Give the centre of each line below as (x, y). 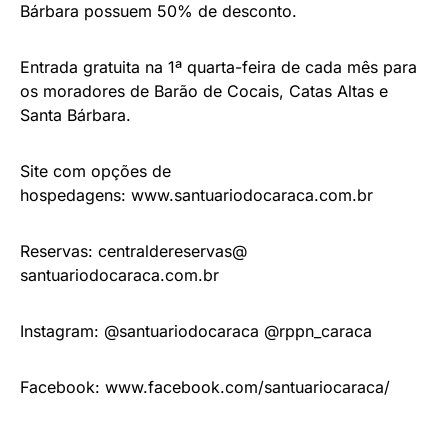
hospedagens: (75, 195)
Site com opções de (95, 171)
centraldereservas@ (172, 251)
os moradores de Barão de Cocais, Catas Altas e (204, 91)
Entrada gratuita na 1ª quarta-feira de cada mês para (218, 67)
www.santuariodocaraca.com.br (252, 195)
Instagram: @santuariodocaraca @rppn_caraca (196, 331)
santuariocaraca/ (327, 387)
